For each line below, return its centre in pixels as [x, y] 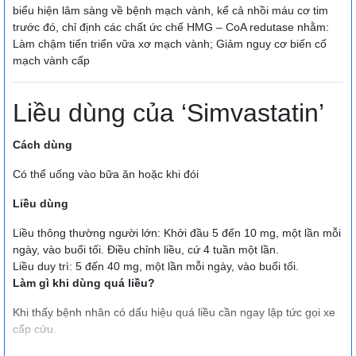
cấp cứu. [35, 329]
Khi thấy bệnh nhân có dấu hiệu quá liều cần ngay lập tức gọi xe [174, 313]
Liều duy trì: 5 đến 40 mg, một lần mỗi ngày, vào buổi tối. [156, 267]
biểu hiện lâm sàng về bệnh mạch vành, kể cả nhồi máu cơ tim [170, 11]
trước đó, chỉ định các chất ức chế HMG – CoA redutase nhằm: [171, 27]
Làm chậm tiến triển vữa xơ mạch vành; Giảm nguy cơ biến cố [170, 44]
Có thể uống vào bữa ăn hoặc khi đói [106, 174]
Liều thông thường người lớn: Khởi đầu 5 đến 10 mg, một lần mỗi [177, 233]
